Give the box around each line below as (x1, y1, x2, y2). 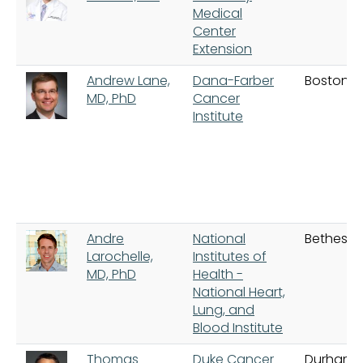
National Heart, (193, 282, 285, 301)
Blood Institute (193, 318, 283, 337)
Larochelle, (87, 246, 153, 266)
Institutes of (193, 246, 267, 266)
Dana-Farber (193, 70, 274, 90)
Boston (305, 70, 349, 90)
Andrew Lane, (87, 70, 170, 90)
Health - (193, 264, 243, 284)
